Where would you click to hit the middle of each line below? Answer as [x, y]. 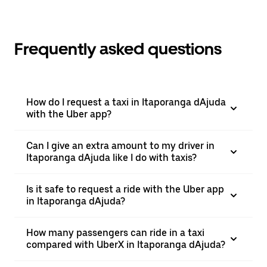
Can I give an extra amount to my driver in [120, 146]
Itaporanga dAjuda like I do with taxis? [111, 158]
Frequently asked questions [118, 49]
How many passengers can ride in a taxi [115, 233]
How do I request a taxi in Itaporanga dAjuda [126, 102]
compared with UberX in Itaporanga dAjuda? [126, 245]
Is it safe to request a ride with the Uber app [125, 189]
